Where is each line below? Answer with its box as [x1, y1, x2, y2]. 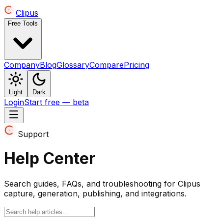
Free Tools [8, 20, 38, 27]
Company [4, 60, 40, 70]
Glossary [56, 60, 89, 70]
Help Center [4, 149, 95, 168]
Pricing [124, 60, 149, 70]
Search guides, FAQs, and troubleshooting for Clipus [4, 178, 200, 189]
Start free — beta [24, 97, 89, 107]
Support [18, 129, 49, 139]
